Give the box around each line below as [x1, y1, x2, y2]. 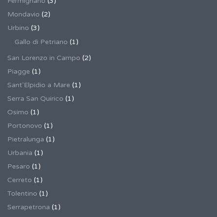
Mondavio [7, 10, 40, 18]
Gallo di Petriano [15, 38, 68, 46]
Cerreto [7, 176, 32, 184]
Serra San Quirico [7, 94, 63, 103]
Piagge [7, 67, 30, 76]
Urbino [7, 24, 29, 32]
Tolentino [7, 189, 37, 198]
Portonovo [7, 122, 42, 130]
